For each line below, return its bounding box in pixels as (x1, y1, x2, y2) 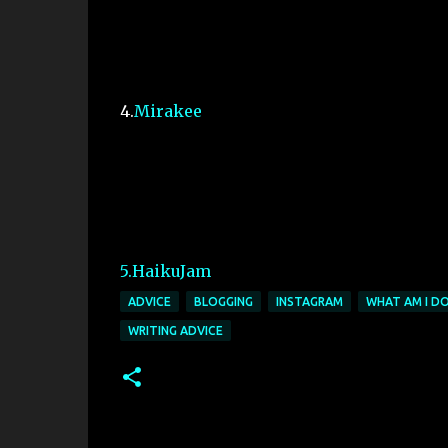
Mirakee (133, 101, 202, 121)
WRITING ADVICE (127, 324, 223, 337)
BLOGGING (193, 295, 253, 308)
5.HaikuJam (119, 261, 211, 281)
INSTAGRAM (275, 295, 343, 308)
